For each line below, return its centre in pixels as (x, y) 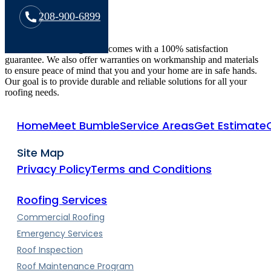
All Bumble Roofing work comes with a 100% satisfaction (116, 49)
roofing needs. (32, 92)
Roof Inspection (50, 250)
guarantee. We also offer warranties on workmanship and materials (132, 60)
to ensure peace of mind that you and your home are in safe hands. (131, 70)
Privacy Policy (54, 169)
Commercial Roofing (61, 217)
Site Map (41, 153)
